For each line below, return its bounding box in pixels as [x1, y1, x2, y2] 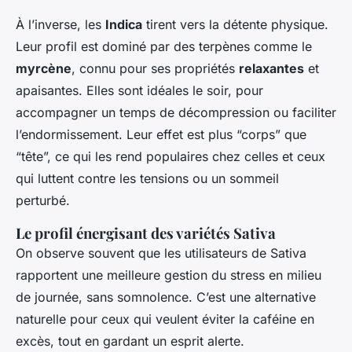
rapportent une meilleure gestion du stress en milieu [16, 266, 321, 283]
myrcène [16, 60, 71, 76]
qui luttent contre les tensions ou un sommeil [16, 170, 279, 186]
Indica [105, 16, 142, 32]
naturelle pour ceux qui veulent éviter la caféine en [16, 310, 314, 327]
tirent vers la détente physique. [142, 16, 328, 32]
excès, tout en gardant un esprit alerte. [16, 332, 244, 349]
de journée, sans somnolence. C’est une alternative [16, 288, 316, 305]
